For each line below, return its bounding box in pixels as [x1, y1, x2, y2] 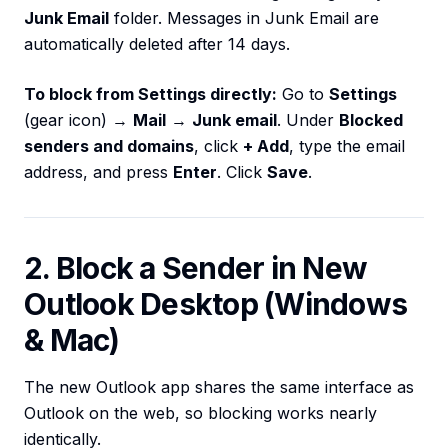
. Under [277, 110, 339, 131]
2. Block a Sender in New [24, 250, 367, 287]
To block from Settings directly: [24, 84, 277, 105]
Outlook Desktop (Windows [24, 286, 407, 323]
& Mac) [24, 322, 120, 359]
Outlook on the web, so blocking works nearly [24, 403, 377, 424]
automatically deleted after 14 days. [24, 34, 290, 55]
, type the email [289, 136, 405, 157]
